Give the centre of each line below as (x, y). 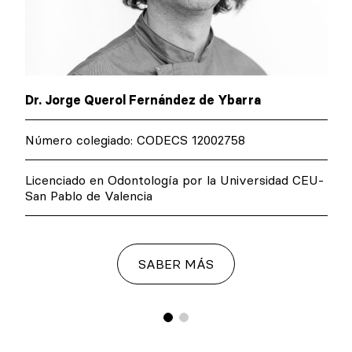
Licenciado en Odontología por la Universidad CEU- (174, 180)
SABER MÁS (176, 264)
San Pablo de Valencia (88, 196)
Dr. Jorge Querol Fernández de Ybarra (143, 100)
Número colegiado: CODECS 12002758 (135, 140)
